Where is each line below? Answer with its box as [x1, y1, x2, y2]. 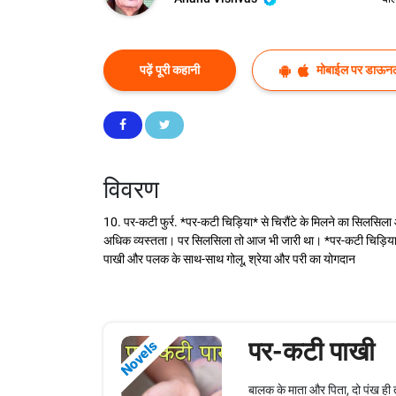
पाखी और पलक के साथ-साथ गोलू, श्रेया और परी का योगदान [103, 252, 355, 267]
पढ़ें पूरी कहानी [140, 63, 200, 78]
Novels [117, 338, 161, 380]
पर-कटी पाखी [247, 336, 375, 368]
